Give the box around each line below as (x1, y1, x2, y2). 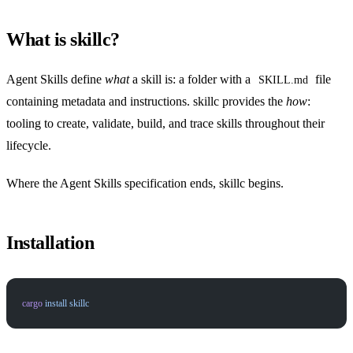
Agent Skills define (6, 72, 105, 86)
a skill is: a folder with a (129, 72, 254, 86)
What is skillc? (6, 28, 120, 50)
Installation (6, 232, 95, 253)
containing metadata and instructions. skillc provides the (6, 94, 286, 108)
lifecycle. (6, 138, 51, 152)
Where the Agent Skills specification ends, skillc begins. (6, 176, 284, 190)
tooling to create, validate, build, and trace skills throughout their (6, 116, 325, 130)
